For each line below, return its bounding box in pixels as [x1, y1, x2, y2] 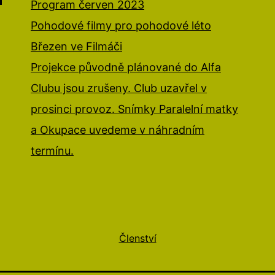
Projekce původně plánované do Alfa [31, 61, 221, 74]
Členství [118, 231, 157, 244]
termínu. [31, 144, 74, 158]
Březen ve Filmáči [31, 40, 122, 53]
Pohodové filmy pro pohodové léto [31, 19, 211, 33]
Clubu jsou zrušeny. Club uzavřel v [31, 82, 207, 95]
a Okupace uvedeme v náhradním [31, 123, 204, 137]
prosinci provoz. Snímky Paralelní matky [31, 103, 238, 116]
